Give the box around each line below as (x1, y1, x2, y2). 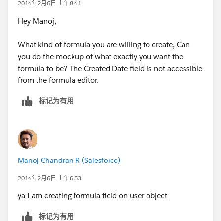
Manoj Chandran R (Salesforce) (18, 155, 120, 165)
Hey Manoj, (18, 16, 56, 26)
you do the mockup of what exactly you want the (18, 51, 183, 61)
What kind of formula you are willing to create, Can (18, 39, 190, 49)
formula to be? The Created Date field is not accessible (18, 63, 202, 73)
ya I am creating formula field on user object (18, 190, 167, 200)
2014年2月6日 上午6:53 (18, 173, 81, 182)
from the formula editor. (18, 75, 99, 85)
